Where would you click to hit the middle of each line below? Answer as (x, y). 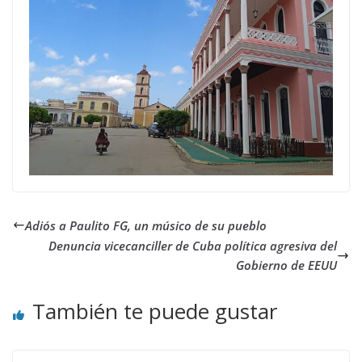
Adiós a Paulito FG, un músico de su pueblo (146, 225)
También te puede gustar (155, 311)
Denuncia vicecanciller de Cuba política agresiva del (193, 246)
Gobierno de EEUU (286, 265)
